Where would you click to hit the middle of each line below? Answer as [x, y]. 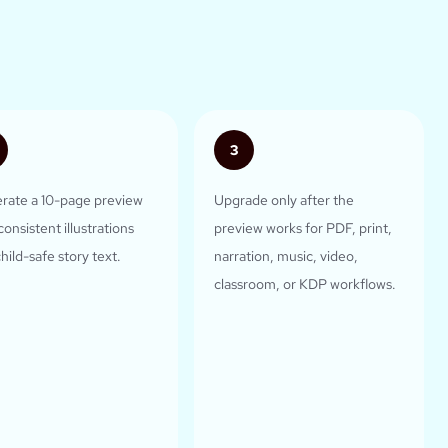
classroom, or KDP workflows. [304, 284]
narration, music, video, [285, 256]
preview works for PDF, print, [302, 228]
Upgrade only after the [283, 200]
